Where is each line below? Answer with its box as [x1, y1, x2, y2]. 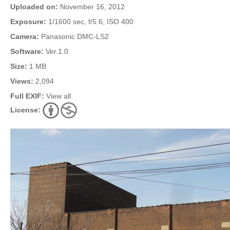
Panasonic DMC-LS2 [39, 32, 109, 41]
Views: [10, 77, 33, 85]
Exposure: [10, 17, 46, 26]
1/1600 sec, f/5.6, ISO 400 [46, 17, 133, 26]
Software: [10, 47, 44, 55]
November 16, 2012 [58, 3, 125, 11]
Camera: [10, 32, 39, 41]
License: [10, 106, 41, 114]
